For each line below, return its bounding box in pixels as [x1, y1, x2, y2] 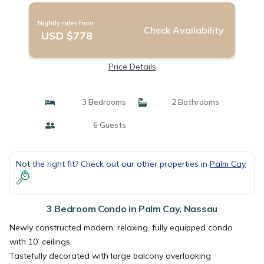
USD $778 [41, 29, 93, 42]
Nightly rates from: [38, 19, 95, 27]
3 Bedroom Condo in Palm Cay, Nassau [47, 203, 217, 214]
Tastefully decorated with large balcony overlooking [9, 250, 211, 261]
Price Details [108, 61, 156, 72]
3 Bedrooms [78, 97, 126, 107]
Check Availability [144, 24, 225, 36]
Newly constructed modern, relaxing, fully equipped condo [9, 222, 233, 233]
